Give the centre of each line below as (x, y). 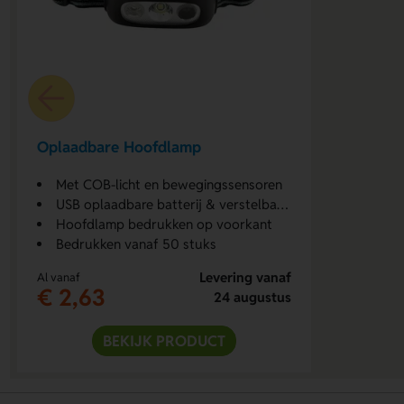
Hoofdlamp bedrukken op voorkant (165, 225)
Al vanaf (59, 278)
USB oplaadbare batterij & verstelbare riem (167, 205)
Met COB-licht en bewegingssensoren (170, 185)
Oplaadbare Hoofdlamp (119, 147)
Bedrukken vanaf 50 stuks (137, 244)
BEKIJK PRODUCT (165, 341)
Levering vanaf (245, 278)
